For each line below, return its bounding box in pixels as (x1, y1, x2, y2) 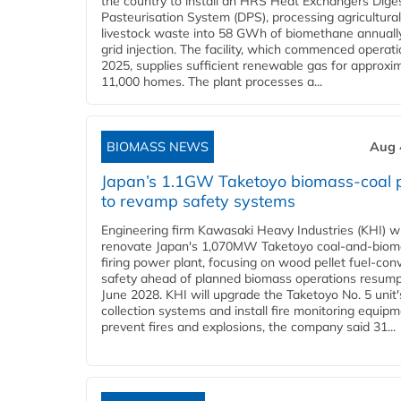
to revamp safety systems (101, 191, 295, 212)
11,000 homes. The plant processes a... (101, 73, 322, 90)
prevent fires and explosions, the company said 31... (101, 319, 396, 336)
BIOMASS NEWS (107, 139, 209, 156)
